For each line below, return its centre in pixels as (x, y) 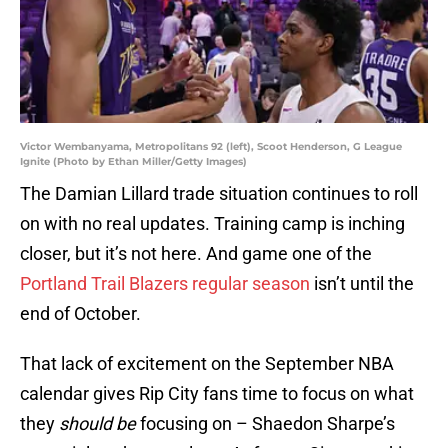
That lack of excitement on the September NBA (207, 364)
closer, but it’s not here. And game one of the (196, 254)
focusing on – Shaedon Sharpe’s (265, 424)
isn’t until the (362, 284)
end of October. (80, 314)
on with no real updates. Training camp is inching (212, 224)
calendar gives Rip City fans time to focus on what (217, 394)
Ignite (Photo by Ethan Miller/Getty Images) (133, 162)
